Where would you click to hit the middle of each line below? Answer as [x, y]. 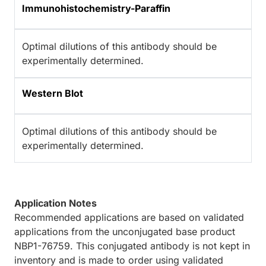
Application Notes [56, 203]
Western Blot [53, 94]
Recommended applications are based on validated [129, 218]
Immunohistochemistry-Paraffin [96, 9]
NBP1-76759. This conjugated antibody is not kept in [132, 246]
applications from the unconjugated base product [125, 232]
